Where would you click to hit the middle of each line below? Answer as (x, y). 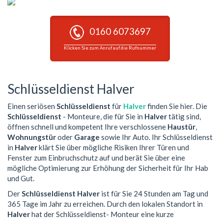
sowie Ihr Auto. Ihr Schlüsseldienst (156, 137)
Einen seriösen (32, 106)
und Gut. (21, 178)
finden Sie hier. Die (177, 106)
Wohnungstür (32, 137)
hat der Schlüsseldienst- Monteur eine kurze (102, 214)
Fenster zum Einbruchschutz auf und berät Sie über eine (96, 157)
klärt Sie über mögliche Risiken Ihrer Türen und (113, 147)
